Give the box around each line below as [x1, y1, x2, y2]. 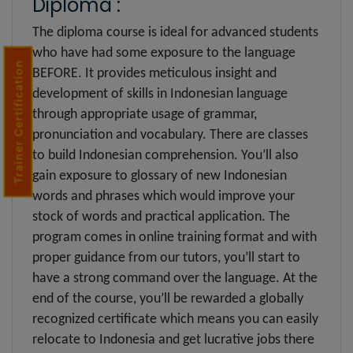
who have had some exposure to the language [32, 45, 295, 61]
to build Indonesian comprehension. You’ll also [32, 147, 299, 163]
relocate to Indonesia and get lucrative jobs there [32, 332, 314, 347]
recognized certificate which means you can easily [32, 311, 318, 327]
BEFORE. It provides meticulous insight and [32, 65, 277, 81]
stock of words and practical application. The [32, 209, 290, 225]
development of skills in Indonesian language [32, 86, 288, 102]
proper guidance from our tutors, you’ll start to [32, 250, 300, 266]
